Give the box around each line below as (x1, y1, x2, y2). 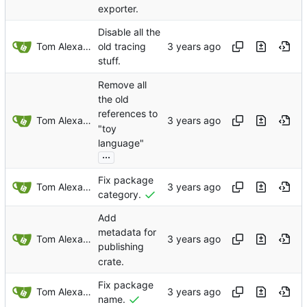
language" (98, 137, 144, 149)
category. (98, 188, 141, 201)
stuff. (98, 55, 121, 67)
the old (98, 93, 129, 106)
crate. (98, 255, 124, 267)
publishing (98, 241, 144, 253)
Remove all (98, 79, 147, 91)
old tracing (98, 40, 146, 53)
